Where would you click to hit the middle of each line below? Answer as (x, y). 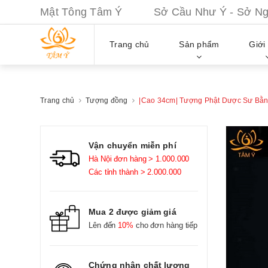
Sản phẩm (199, 45)
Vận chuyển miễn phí (133, 145)
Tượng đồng (107, 100)
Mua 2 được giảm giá (133, 212)
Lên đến (103, 225)
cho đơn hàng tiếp (165, 225)
